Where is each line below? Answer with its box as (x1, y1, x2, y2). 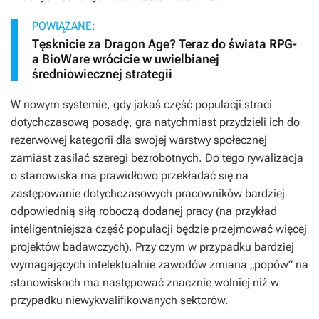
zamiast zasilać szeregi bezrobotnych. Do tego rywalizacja (11, 151, 303, 165)
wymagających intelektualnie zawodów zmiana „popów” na (11, 258, 308, 272)
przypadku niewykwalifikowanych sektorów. (11, 293, 229, 308)
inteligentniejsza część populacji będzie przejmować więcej (11, 222, 307, 236)
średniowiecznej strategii (32, 66, 172, 82)
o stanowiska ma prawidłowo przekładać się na (11, 169, 249, 183)
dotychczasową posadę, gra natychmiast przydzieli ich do (11, 115, 300, 130)
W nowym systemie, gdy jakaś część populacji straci (11, 98, 272, 112)
